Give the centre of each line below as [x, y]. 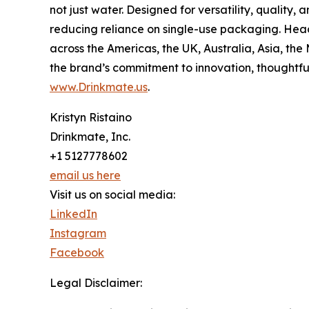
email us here [85, 176]
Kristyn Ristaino [91, 118]
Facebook [77, 253]
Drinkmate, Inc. [90, 137]
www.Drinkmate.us [99, 87]
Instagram [78, 233]
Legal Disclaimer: [96, 283]
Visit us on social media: [112, 195]
